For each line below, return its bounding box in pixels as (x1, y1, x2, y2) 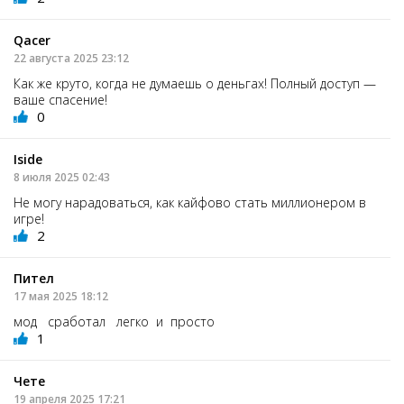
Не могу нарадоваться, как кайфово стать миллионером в (14, 193, 366, 211)
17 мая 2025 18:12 (14, 288, 108, 304)
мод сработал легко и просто (14, 312, 215, 330)
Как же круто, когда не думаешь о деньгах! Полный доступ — (14, 74, 376, 92)
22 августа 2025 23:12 (14, 50, 129, 66)
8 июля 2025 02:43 (14, 169, 110, 185)
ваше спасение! (14, 90, 107, 108)
